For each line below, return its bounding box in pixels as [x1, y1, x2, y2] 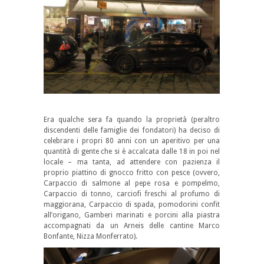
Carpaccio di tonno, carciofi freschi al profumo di [44, 189, 220, 198]
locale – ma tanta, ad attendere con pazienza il [44, 157, 220, 166]
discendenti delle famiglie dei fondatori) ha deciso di [44, 126, 220, 134]
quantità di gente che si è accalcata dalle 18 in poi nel [44, 147, 220, 156]
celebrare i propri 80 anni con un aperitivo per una [44, 136, 220, 145]
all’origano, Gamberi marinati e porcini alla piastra [44, 210, 220, 219]
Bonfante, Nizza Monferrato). [44, 232, 137, 240]
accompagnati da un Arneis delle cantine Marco [44, 221, 220, 230]
